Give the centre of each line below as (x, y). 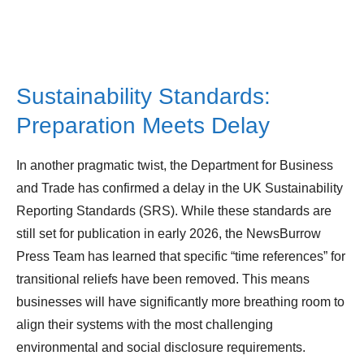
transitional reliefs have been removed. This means (163, 279)
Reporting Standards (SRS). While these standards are (174, 211)
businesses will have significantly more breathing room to (180, 302)
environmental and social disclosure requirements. (161, 348)
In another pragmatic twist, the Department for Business (175, 166)
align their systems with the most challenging (145, 325)
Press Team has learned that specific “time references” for (181, 257)
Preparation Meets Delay (143, 126)
